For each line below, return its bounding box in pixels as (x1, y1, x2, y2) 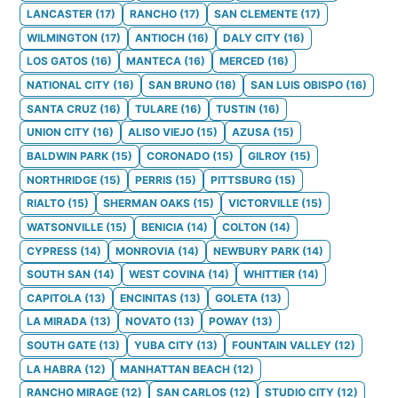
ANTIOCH (135, 30, 185, 44)
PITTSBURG (211, 172, 272, 187)
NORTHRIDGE (27, 172, 97, 187)
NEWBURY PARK (213, 243, 299, 258)
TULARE (135, 101, 178, 115)
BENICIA (141, 219, 184, 234)
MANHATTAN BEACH (120, 362, 230, 376)
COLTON (222, 219, 267, 234)
